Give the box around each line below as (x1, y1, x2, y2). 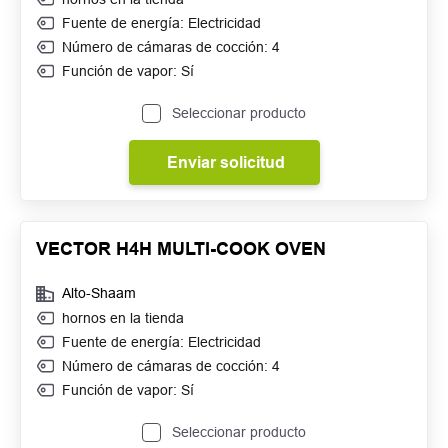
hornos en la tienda (62, 310, 184, 326)
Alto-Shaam (62, 285, 136, 301)
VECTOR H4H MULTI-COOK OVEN (36, 238, 326, 259)
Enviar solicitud (166, 153, 285, 172)
